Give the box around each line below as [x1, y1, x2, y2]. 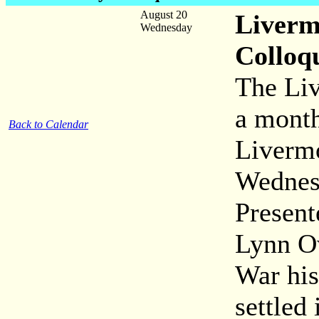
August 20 [140, 9, 187, 21]
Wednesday [140, 21, 192, 33]
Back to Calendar [9, 118, 88, 130]
